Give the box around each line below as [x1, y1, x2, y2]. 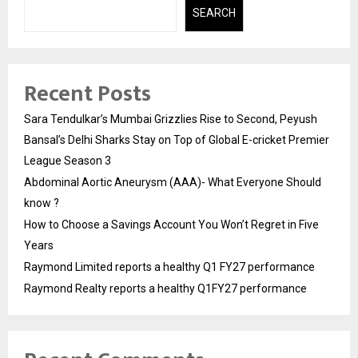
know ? [24, 197, 59, 210]
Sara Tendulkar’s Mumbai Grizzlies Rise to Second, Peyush [24, 113, 317, 126]
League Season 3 [24, 154, 111, 168]
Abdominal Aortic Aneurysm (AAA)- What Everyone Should [24, 176, 321, 189]
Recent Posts [24, 75, 151, 113]
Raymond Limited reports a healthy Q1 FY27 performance [24, 261, 315, 274]
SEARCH [192, 6, 236, 19]
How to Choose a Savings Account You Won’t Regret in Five [24, 218, 319, 232]
